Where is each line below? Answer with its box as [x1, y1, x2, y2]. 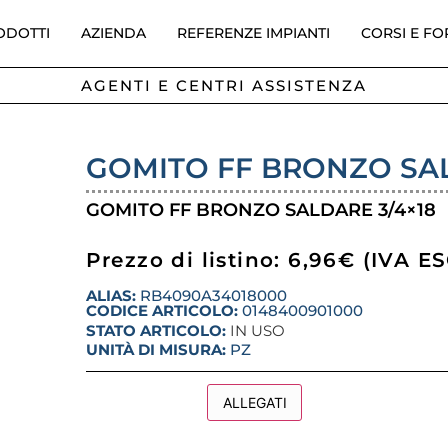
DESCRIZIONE [99, 394, 193, 412]
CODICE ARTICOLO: [85, 301, 242, 321]
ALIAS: [85, 286, 136, 306]
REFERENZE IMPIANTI [176, 24, 330, 43]
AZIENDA [80, 24, 146, 43]
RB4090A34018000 [135, 286, 287, 306]
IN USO [229, 321, 285, 341]
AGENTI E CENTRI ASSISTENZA [81, 75, 367, 95]
